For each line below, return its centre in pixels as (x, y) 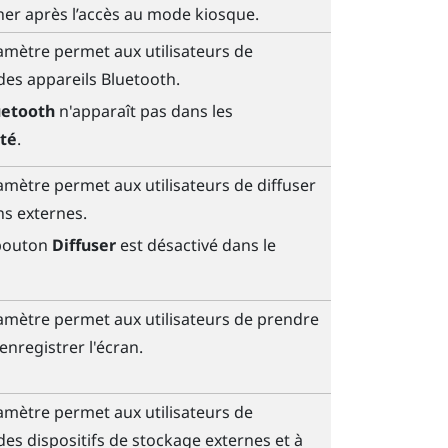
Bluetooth (138, 79)
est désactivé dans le (195, 244)
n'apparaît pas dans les (143, 110)
